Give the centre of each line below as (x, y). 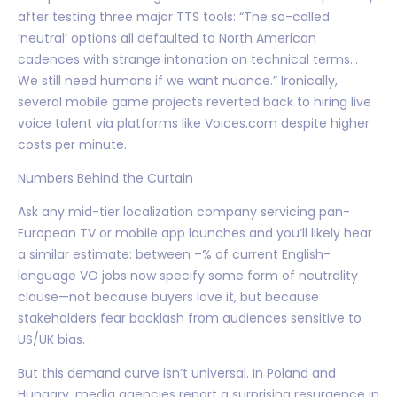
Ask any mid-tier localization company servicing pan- (184, 211)
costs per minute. (72, 144)
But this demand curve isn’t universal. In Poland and (177, 373)
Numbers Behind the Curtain (105, 178)
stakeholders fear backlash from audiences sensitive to (190, 318)
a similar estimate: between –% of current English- (174, 254)
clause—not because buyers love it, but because (168, 296)
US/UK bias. (51, 339)
